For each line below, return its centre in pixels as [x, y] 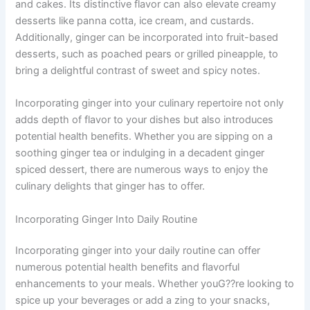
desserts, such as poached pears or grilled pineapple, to [147, 54]
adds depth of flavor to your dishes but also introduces [145, 120]
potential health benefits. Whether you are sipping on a [144, 137]
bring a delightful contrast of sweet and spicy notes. [138, 70]
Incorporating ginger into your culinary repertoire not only [150, 103]
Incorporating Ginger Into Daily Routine [107, 219]
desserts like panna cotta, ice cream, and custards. [135, 20]
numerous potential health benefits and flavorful [128, 267]
